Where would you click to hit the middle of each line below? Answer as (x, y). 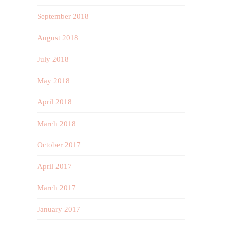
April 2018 (55, 102)
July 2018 (53, 59)
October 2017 (59, 145)
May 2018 (54, 80)
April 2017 (55, 166)
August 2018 (58, 38)
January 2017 (59, 209)
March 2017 (57, 188)
